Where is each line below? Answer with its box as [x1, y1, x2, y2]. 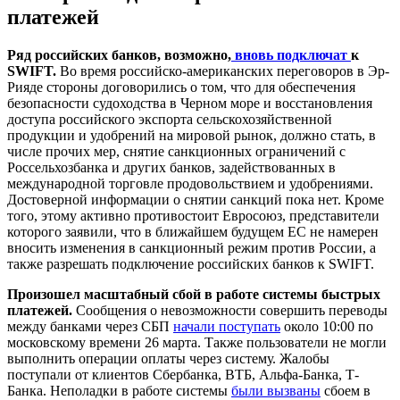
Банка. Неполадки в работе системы [7, 382, 231, 398]
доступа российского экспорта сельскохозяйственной [7, 111, 332, 127]
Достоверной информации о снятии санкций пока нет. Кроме [7, 191, 384, 207]
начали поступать [173, 318, 280, 334]
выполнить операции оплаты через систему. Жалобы [7, 350, 329, 366]
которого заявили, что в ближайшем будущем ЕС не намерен [7, 223, 379, 239]
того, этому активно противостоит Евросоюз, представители [7, 207, 379, 223]
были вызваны [231, 382, 321, 398]
